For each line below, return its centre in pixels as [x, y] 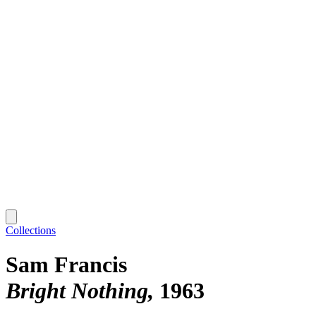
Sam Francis [66, 265]
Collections [31, 230]
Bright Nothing [77, 291]
